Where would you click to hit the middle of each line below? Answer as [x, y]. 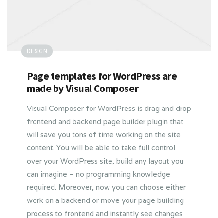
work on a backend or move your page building [105, 200]
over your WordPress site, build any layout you [105, 161]
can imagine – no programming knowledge [99, 174]
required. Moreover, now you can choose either [106, 187]
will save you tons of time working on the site [104, 135]
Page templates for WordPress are [102, 76]
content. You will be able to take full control [101, 148]
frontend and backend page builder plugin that [105, 122]
